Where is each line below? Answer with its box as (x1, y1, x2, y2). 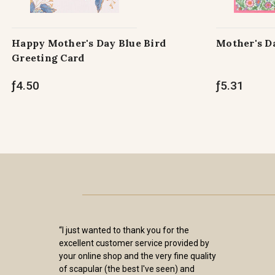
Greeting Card (12, 52, 85, 64)
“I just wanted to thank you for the (59, 225, 189, 235)
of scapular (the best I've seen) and (59, 264, 195, 274)
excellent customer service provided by (59, 238, 209, 248)
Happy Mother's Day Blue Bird (12, 37, 166, 49)
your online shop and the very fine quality (59, 251, 216, 261)
